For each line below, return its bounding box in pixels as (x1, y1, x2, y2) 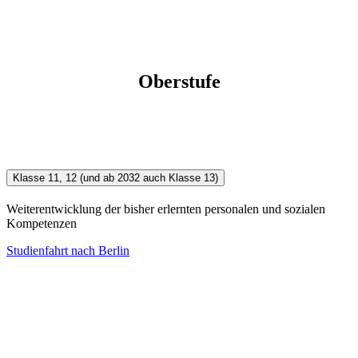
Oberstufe (137, 71, 221, 93)
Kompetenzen (6, 217, 77, 231)
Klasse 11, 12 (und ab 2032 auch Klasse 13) (13, 172, 218, 185)
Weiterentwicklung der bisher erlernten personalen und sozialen (6, 202, 325, 217)
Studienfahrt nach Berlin (6, 244, 129, 258)
